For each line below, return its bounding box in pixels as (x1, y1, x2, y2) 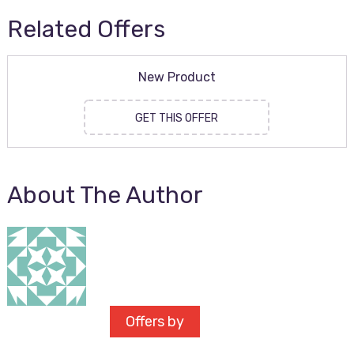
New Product (137, 70, 216, 85)
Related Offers (6, 15, 165, 43)
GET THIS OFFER (135, 111, 219, 125)
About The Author (6, 181, 203, 209)
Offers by (125, 313, 184, 330)
